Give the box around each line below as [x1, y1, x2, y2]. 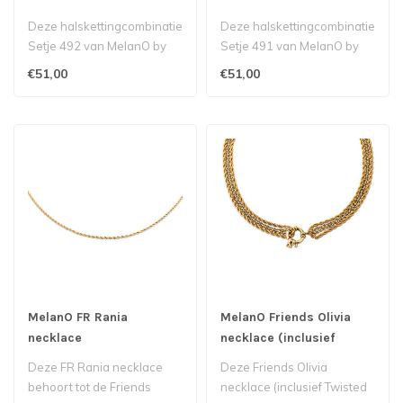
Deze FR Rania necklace [28, 360, 163, 374]
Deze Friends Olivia [220, 360, 327, 374]
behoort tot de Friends [28, 380, 151, 394]
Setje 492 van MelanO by [28, 39, 166, 53]
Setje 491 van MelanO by [220, 39, 359, 53]
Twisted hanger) [220, 351, 320, 366]
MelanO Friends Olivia [220, 309, 351, 325]
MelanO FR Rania [28, 309, 128, 325]
